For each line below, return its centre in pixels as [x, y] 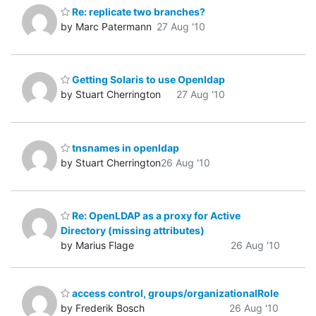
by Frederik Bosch [103, 308]
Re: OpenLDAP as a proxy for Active [155, 216]
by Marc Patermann [106, 26]
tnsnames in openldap [124, 147]
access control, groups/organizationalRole [174, 293]
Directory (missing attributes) [133, 231]
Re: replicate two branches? [138, 11]
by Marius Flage [97, 245]
